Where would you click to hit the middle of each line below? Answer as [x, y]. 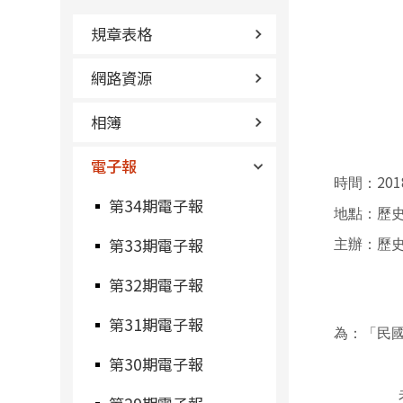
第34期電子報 [157, 206]
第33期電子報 [157, 245]
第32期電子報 [157, 285]
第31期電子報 [157, 324]
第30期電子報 [157, 364]
